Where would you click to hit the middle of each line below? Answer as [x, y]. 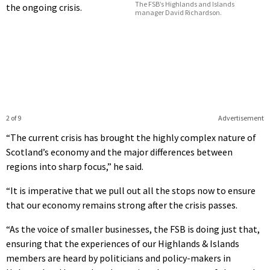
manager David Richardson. [178, 12]
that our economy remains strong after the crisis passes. [122, 205]
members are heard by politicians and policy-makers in [118, 258]
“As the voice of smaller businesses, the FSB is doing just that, [133, 229]
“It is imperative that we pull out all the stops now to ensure [131, 190]
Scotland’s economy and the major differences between [119, 152]
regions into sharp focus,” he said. [75, 166]
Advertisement [241, 118]
